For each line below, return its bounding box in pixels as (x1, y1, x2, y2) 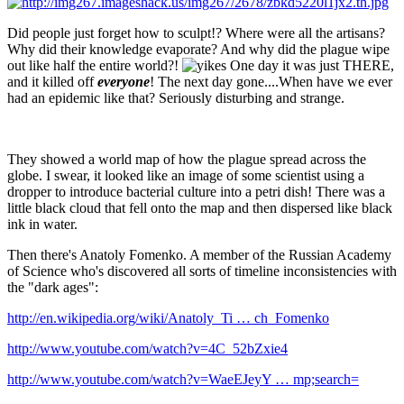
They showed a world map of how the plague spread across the (7, 151, 366, 167)
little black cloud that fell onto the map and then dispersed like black (7, 199, 392, 216)
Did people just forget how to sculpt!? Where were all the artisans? (7, 24, 385, 41)
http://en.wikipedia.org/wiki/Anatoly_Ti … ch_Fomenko (7, 309, 329, 326)
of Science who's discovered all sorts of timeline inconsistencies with (7, 262, 397, 279)
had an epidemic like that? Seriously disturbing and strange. (7, 89, 344, 106)
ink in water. (7, 216, 78, 232)
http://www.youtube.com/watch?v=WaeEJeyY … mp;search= (7, 371, 359, 387)
